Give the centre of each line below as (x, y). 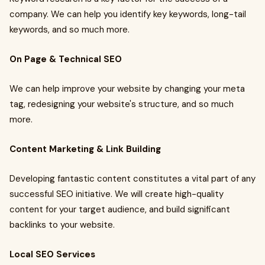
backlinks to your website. (62, 225)
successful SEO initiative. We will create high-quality (117, 194)
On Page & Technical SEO (66, 59)
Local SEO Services (52, 254)
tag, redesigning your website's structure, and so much (122, 104)
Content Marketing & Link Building (85, 149)
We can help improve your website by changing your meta (127, 89)
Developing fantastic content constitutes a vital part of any (132, 179)
